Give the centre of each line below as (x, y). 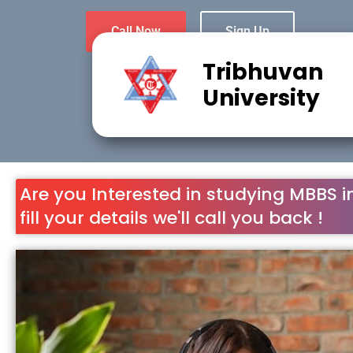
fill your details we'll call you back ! (171, 218)
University (261, 98)
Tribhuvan (262, 72)
